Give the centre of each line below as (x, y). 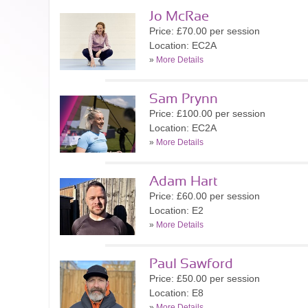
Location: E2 (176, 210)
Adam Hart (184, 181)
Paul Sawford (191, 264)
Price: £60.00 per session (205, 196)
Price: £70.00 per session (205, 31)
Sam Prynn (184, 99)
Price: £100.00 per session (207, 113)
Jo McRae (179, 16)
